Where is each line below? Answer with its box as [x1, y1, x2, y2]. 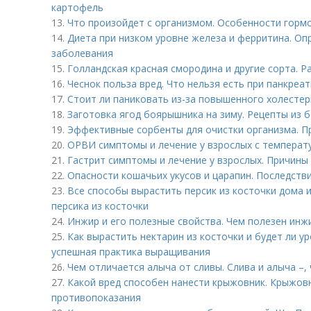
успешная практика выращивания [51, 245, 210, 258]
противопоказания [51, 291, 141, 304]
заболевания [51, 47, 113, 60]
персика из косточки [51, 199, 149, 212]
